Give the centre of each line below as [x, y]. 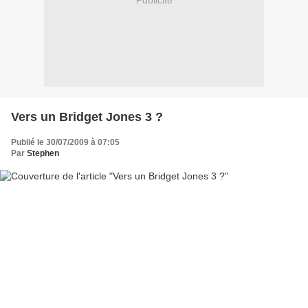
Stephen [43, 153]
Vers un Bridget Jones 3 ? [87, 117]
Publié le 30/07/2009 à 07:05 [65, 142]
